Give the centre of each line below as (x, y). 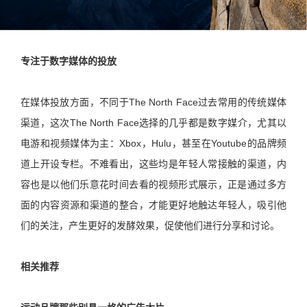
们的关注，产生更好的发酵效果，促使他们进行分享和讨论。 (150, 226)
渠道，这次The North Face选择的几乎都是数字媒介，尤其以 (153, 123)
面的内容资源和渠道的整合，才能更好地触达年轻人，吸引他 (153, 205)
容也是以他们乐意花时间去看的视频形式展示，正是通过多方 (153, 185)
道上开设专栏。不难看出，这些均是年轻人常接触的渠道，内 (153, 164)
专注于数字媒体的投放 (69, 61)
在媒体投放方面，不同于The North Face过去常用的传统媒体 (153, 102)
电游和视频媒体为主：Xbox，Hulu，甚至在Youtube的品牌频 (153, 144)
